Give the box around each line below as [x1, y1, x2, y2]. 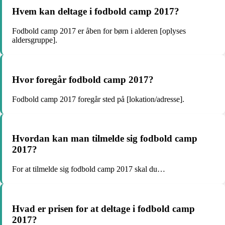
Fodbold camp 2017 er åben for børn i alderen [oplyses [12, 27, 186, 36]
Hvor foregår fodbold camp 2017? [12, 74, 154, 85]
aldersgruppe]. [12, 36, 57, 45]
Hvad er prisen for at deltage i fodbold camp [12, 203, 195, 214]
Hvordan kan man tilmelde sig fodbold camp [12, 133, 197, 144]
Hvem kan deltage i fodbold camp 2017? [12, 6, 179, 17]
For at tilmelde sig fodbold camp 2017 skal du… [12, 164, 165, 173]
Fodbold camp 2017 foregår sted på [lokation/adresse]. [12, 94, 184, 103]
